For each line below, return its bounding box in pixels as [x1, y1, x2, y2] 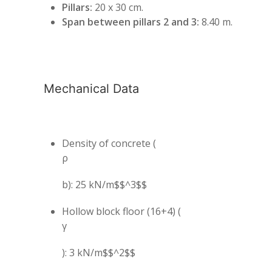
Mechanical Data [44, 81, 139, 96]
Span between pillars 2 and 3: [62, 15, 199, 29]
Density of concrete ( [62, 137, 156, 150]
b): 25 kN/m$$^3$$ [62, 178, 147, 191]
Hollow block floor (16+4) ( [62, 205, 181, 218]
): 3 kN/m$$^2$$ [62, 246, 135, 259]
